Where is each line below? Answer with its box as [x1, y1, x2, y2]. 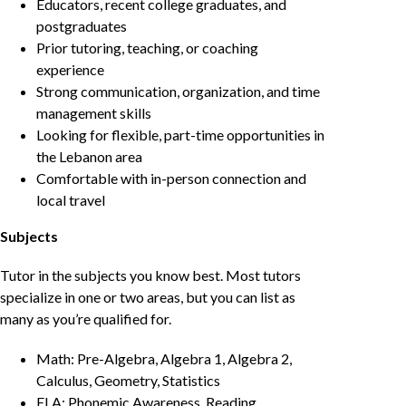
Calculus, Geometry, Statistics [36, 371, 220, 389]
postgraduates [36, 17, 127, 35]
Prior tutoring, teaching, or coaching [36, 39, 258, 57]
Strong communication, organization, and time [36, 82, 320, 101]
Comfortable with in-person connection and [36, 169, 306, 188]
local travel [36, 191, 105, 209]
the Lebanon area [36, 148, 142, 166]
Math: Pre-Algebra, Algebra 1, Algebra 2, [36, 349, 292, 367]
